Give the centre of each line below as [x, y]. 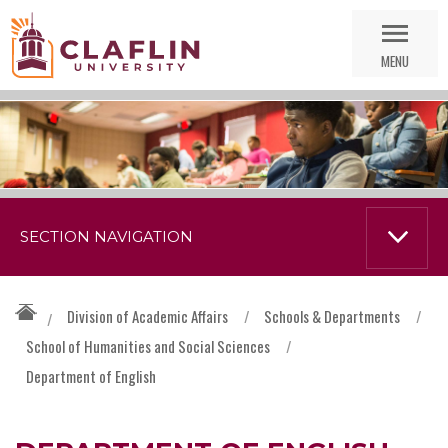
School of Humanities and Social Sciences [148, 346]
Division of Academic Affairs [147, 316]
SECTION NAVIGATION [106, 237]
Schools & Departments [332, 316]
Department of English [91, 376]
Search [221, 72]
